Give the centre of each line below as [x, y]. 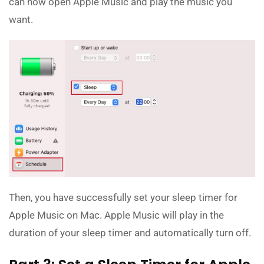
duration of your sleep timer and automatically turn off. [130, 233]
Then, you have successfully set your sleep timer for [123, 198]
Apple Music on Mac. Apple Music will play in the [116, 215]
